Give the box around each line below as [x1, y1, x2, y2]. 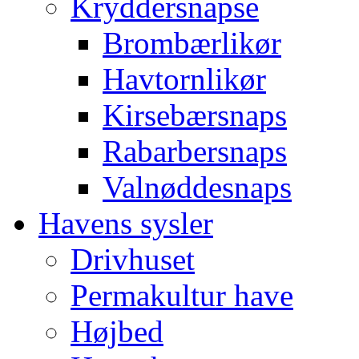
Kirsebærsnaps [103, 97, 287, 132]
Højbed [71, 313, 163, 349]
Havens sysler [38, 205, 213, 240]
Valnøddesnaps [103, 169, 292, 204]
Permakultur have [71, 277, 293, 313]
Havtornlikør [103, 61, 266, 96]
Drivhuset [71, 241, 195, 276]
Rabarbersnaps [103, 133, 287, 168]
